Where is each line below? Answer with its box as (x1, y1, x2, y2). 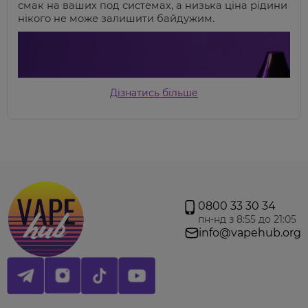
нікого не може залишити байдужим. (18, 12, 214, 25)
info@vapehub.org (199, 225, 301, 239)
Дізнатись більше (110, 87, 198, 99)
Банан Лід (18, 291, 72, 304)
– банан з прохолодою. (72, 291, 195, 304)
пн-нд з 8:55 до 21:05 (198, 212, 296, 225)
